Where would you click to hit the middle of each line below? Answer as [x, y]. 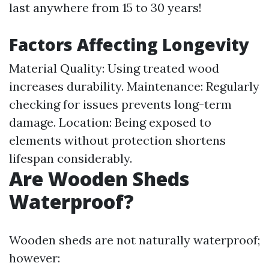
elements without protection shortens [117, 140]
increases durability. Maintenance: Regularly [134, 86]
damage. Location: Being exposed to [110, 122]
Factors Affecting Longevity [129, 44]
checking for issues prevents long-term [120, 104]
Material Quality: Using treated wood [114, 68]
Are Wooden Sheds [99, 179]
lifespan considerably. [71, 158]
